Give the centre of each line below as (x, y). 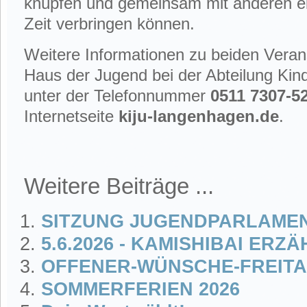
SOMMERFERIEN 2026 (140, 289)
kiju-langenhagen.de (199, 116)
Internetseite (71, 116)
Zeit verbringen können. (109, 23)
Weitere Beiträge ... (119, 186)
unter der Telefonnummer (117, 95)
